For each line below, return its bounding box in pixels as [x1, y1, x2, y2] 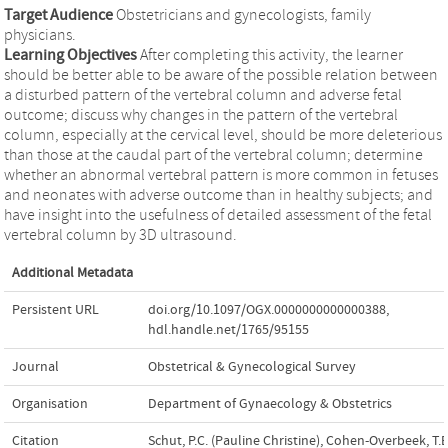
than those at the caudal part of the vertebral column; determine [4, 145, 423, 164]
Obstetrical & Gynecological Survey [148, 358, 356, 375]
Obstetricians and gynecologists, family [113, 5, 371, 24]
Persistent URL [12, 301, 99, 318]
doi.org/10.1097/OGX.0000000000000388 [148, 301, 386, 318]
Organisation [12, 395, 88, 412]
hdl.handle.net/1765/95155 [148, 321, 309, 338]
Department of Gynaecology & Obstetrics [148, 395, 392, 412]
